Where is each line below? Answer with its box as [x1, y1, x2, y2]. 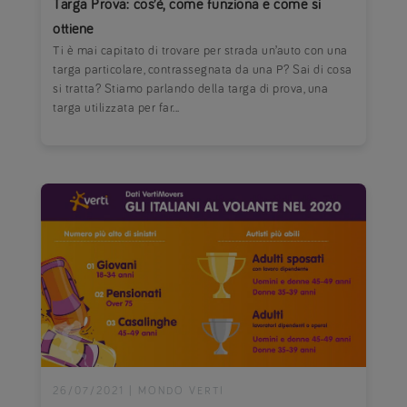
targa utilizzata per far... [53, 102, 180, 115]
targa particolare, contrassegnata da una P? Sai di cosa [53, 64, 352, 77]
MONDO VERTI [138, 385, 225, 397]
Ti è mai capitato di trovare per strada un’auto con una [53, 45, 348, 58]
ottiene [53, 22, 94, 37]
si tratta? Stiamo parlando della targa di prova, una [53, 83, 329, 96]
